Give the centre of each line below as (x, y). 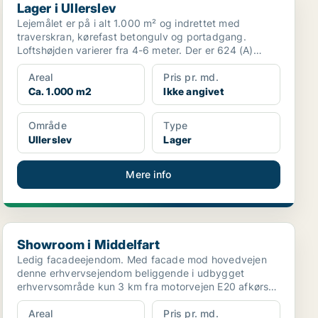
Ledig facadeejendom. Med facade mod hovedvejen (142, 259)
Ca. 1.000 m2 (60, 91)
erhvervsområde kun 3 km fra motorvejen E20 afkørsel (147, 286)
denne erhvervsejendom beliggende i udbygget (131, 273)
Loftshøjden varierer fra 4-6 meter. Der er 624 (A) (135, 50)
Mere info (149, 174)
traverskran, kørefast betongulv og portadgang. (131, 37)
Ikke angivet (193, 91)
